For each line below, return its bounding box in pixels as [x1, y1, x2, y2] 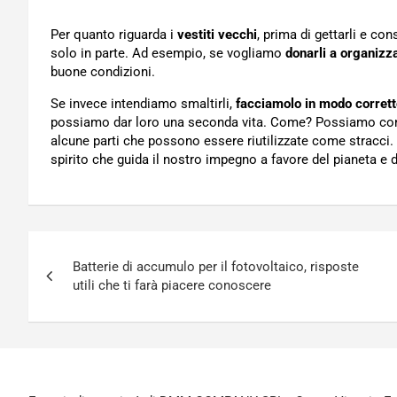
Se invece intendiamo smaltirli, [51, 96, 236, 113]
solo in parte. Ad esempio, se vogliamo [51, 45, 285, 62]
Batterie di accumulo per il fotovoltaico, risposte [73, 259, 359, 276]
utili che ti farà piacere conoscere [73, 277, 271, 294]
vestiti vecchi [177, 27, 257, 43]
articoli [27, 268, 115, 302]
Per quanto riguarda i [51, 27, 177, 43]
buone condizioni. [51, 64, 155, 81]
